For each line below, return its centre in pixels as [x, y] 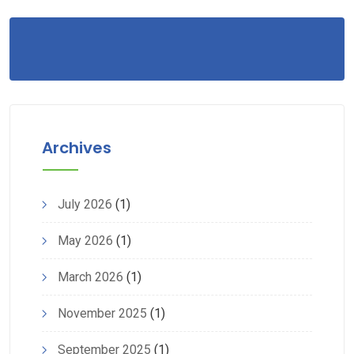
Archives [77, 148]
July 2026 [85, 205]
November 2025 [102, 314]
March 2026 [90, 277]
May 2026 [85, 241]
